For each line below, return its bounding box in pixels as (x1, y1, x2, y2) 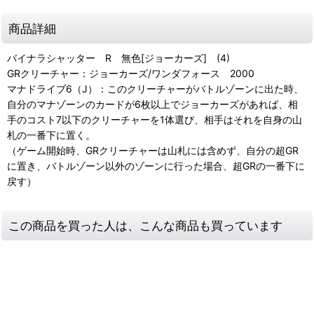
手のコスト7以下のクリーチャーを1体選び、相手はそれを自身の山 (7, 114, 302, 126)
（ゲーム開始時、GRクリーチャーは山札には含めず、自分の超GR (7, 144, 299, 157)
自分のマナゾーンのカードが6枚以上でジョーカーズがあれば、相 (7, 98, 298, 111)
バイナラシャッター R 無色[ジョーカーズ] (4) (7, 52, 230, 64)
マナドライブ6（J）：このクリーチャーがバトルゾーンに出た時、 (7, 83, 303, 95)
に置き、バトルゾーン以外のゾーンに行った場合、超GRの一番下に (7, 160, 305, 172)
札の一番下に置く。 (7, 129, 95, 142)
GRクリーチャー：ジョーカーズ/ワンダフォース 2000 (7, 67, 254, 80)
